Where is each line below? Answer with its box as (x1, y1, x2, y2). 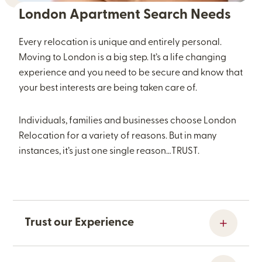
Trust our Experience (25, 217, 135, 229)
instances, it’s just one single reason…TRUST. (19, 147, 200, 156)
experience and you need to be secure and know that (19, 68, 243, 78)
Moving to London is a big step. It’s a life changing (19, 53, 227, 63)
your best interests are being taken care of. (19, 84, 198, 93)
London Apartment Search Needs (19, 8, 232, 22)
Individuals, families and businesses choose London (19, 116, 237, 126)
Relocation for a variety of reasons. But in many (19, 132, 218, 141)
